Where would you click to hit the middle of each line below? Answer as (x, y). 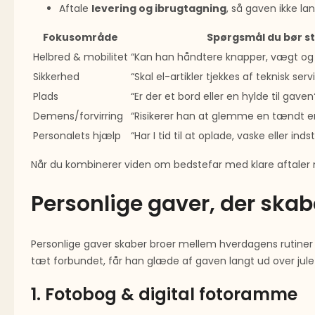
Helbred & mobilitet (81, 57)
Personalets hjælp (77, 136)
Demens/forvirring (78, 116)
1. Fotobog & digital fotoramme (164, 295)
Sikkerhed (56, 77)
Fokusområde (81, 38)
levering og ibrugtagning (159, 9)
